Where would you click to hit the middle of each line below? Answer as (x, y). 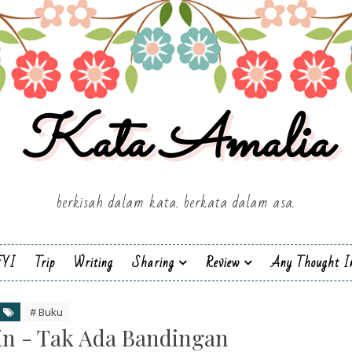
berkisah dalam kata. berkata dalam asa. (176, 203)
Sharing (153, 263)
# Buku (46, 312)
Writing (93, 263)
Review (222, 263)
